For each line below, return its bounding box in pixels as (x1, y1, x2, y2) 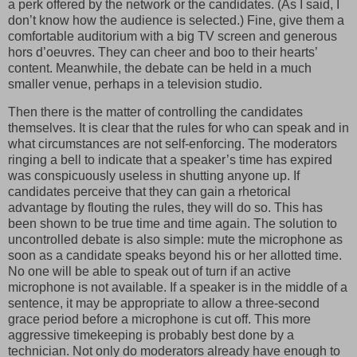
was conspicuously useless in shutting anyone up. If (8, 169, 300, 183)
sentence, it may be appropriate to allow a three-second (8, 296, 320, 311)
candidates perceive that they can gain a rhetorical (8, 185, 291, 199)
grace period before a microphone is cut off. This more (8, 312, 311, 327)
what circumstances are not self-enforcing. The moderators (8, 137, 337, 151)
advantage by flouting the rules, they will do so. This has (8, 201, 323, 215)
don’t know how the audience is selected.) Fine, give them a (8, 13, 344, 27)
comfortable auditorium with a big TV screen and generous (8, 29, 337, 43)
